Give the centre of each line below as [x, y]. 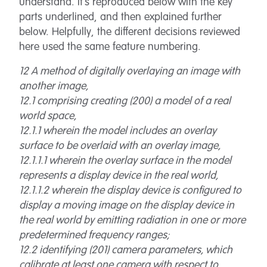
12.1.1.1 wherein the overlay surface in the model [125, 161]
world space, [48, 116]
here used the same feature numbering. [110, 47]
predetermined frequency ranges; [94, 235]
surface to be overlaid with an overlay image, [120, 146]
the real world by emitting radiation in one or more [132, 221]
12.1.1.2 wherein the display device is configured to [130, 191]
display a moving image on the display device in [127, 206]
